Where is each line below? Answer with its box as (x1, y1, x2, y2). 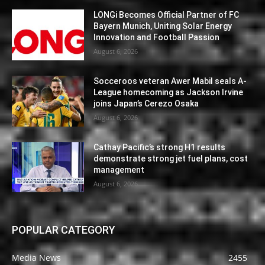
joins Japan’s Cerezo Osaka (93, 99, 199, 109)
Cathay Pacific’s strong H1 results (93, 142, 226, 152)
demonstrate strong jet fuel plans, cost (93, 153, 248, 163)
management (93, 164, 145, 174)
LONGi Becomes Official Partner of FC (93, 10, 240, 20)
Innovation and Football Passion (93, 33, 220, 43)
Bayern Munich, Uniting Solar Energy (93, 21, 232, 31)
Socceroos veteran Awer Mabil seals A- (93, 76, 247, 86)
